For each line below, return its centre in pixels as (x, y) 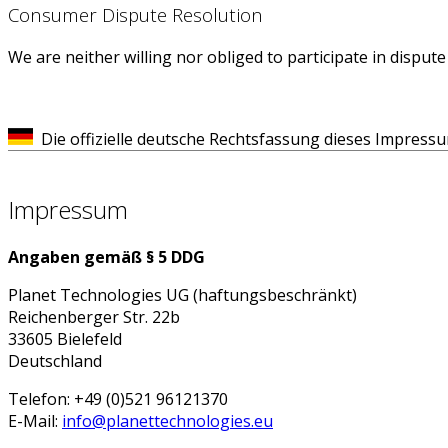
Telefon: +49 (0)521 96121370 (118, 398)
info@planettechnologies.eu (167, 420)
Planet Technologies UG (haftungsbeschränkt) (182, 294)
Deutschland (55, 360)
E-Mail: (35, 420)
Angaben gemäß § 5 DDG (106, 256)
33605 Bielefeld (65, 338)
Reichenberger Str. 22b (94, 316)
